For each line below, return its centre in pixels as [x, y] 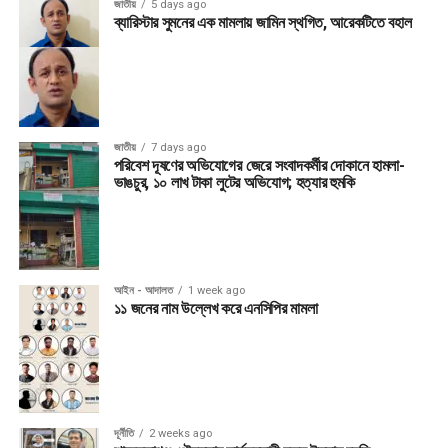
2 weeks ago [180, 434]
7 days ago [178, 148]
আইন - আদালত [143, 291]
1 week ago [216, 291]
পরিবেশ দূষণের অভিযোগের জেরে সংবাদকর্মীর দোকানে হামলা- [259, 166]
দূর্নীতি [123, 434]
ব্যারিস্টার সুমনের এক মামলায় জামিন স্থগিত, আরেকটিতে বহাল [262, 23]
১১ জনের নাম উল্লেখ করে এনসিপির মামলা [215, 309]
